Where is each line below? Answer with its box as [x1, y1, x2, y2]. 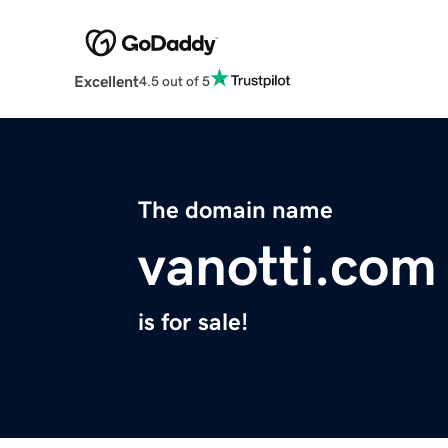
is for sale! [138, 310, 248, 335]
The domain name [138, 198, 333, 223]
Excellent [73, 73, 139, 90]
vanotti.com [138, 238, 437, 295]
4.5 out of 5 [138, 73, 210, 88]
